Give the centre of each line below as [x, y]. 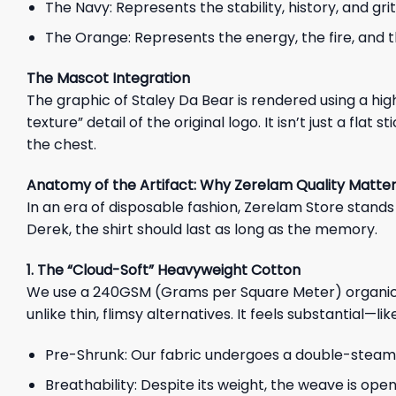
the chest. [61, 145]
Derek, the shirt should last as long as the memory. [202, 229]
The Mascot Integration [108, 79]
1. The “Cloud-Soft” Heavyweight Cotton [164, 270]
